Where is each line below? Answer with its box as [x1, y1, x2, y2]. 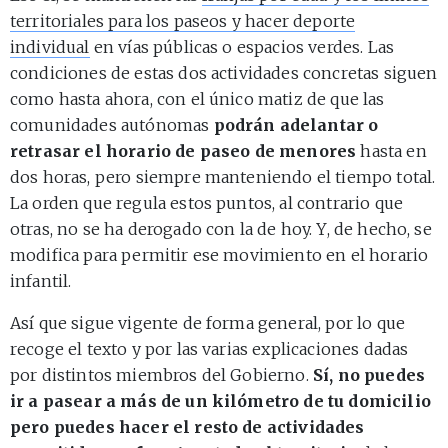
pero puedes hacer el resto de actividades [10, 416, 365, 437]
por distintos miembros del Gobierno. [10, 364, 313, 385]
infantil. [10, 270, 72, 291]
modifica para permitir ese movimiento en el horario [10, 244, 429, 265]
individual [10, 36, 90, 57]
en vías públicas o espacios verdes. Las [89, 36, 395, 57]
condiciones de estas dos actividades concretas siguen [10, 62, 438, 83]
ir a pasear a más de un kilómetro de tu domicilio [10, 390, 431, 411]
